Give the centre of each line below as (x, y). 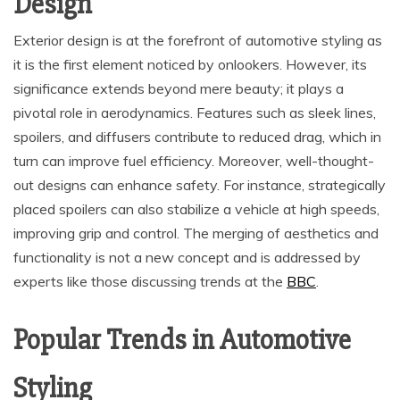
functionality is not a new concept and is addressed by (187, 258)
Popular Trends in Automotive (182, 340)
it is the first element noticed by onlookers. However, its (190, 65)
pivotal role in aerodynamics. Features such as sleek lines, (195, 113)
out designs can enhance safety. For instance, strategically (200, 185)
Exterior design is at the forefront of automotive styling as (198, 41)
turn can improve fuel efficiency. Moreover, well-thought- (194, 161)
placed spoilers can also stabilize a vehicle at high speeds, (196, 209)
